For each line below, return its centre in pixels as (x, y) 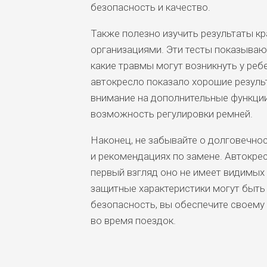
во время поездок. (133, 221)
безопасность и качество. (150, 7)
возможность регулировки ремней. (171, 114)
